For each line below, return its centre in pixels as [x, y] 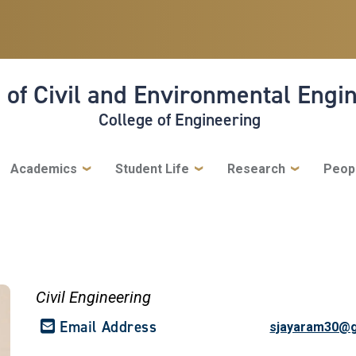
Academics [43, 168]
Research [256, 168]
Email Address [108, 327]
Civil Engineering [94, 297]
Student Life [152, 168]
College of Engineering [179, 119]
